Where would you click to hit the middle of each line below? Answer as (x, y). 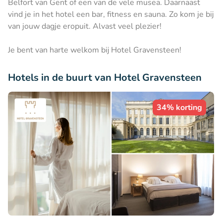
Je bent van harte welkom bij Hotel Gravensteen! (95, 50)
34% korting (179, 107)
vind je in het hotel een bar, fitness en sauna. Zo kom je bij (111, 14)
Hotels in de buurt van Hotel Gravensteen (105, 77)
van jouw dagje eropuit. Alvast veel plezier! (85, 26)
